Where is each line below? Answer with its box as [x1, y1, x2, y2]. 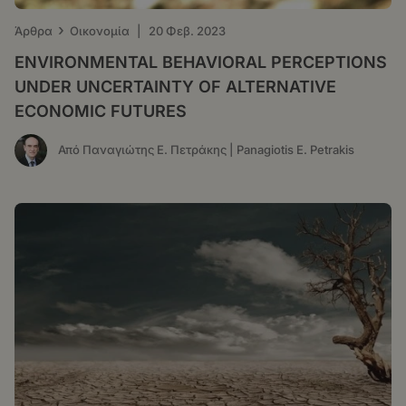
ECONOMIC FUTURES [14, 101, 187, 121]
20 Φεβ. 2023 [149, 23, 226, 38]
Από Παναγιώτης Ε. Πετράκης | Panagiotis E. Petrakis [58, 142, 354, 158]
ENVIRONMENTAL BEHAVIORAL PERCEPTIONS [14, 52, 387, 72]
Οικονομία [70, 23, 130, 38]
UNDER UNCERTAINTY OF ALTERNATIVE [14, 76, 336, 96]
